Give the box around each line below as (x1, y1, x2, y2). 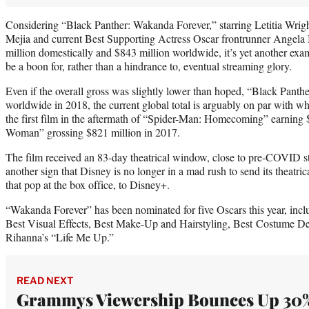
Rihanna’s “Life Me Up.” (6, 229, 114, 244)
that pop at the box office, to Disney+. (6, 177, 170, 192)
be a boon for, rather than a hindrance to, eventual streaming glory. (6, 58, 298, 73)
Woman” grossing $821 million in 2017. (6, 124, 186, 139)
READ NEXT (17, 274, 73, 286)
